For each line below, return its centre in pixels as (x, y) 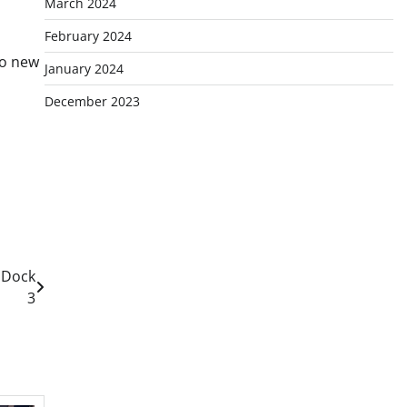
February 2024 (88, 36)
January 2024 (84, 69)
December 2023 (92, 101)
